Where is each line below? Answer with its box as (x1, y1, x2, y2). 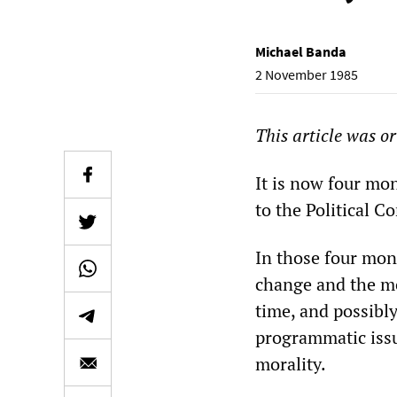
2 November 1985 (255, 66, 358, 83)
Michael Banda (255, 43, 346, 60)
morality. (255, 352, 326, 376)
